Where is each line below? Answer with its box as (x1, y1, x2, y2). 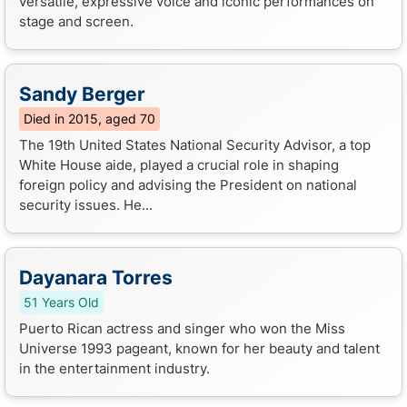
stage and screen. (19, 12, 134, 30)
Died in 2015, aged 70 (24, 111, 155, 126)
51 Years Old (24, 294, 99, 310)
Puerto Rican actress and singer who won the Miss (19, 319, 345, 337)
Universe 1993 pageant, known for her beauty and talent (19, 339, 380, 357)
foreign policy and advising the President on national (19, 175, 357, 194)
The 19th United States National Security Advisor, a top (19, 135, 371, 154)
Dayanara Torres (19, 265, 173, 289)
